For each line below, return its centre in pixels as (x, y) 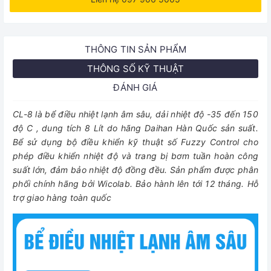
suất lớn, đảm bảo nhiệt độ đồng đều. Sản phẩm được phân (135, 170)
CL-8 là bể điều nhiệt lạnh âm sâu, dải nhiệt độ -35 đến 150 (135, 114)
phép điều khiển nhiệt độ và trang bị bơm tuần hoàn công (135, 156)
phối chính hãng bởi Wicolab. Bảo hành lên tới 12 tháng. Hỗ (135, 184)
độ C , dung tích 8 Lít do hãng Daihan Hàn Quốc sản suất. (135, 128)
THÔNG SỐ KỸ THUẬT (135, 69)
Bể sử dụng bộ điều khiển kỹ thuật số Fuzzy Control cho (135, 142)
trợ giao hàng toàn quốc (62, 198)
